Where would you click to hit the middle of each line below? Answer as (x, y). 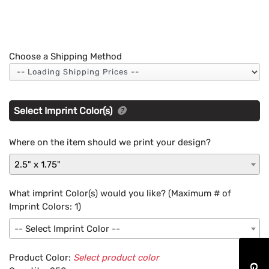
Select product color (116, 257)
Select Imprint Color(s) (64, 110)
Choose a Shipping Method (65, 56)
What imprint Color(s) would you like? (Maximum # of (120, 193)
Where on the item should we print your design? (110, 142)
